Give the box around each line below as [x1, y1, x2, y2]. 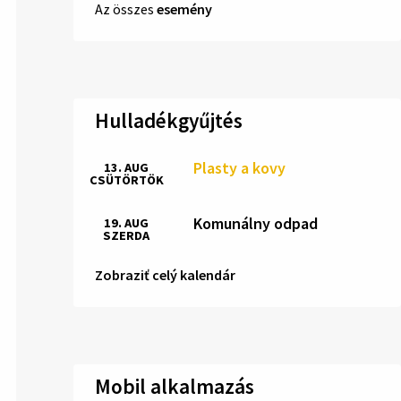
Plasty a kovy [193, 158, 286, 179]
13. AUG [104, 158, 149, 175]
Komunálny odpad [193, 213, 318, 235]
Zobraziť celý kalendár [95, 265, 235, 284]
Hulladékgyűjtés [95, 107, 243, 133]
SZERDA [103, 226, 149, 243]
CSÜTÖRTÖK [89, 171, 164, 188]
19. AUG [104, 214, 149, 231]
